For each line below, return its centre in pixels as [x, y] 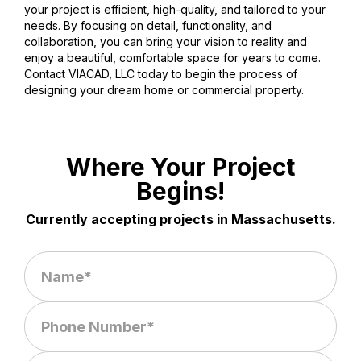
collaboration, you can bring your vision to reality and [166, 42]
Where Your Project [180, 167]
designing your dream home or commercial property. [164, 90]
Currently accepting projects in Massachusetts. [180, 220]
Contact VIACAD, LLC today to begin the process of [161, 74]
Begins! [180, 191]
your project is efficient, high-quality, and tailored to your [175, 10]
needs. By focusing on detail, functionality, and [148, 26]
